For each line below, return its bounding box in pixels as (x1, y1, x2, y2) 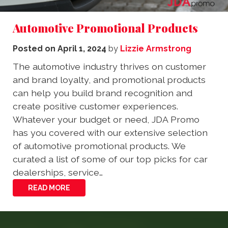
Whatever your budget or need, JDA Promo (13, 114, 199, 125)
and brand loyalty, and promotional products (13, 74, 206, 85)
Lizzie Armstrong (120, 44, 191, 54)
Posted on (13, 44, 58, 54)
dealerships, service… (13, 167, 103, 178)
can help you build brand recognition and (13, 88, 192, 99)
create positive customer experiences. (13, 101, 178, 112)
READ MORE (28, 184, 70, 192)
